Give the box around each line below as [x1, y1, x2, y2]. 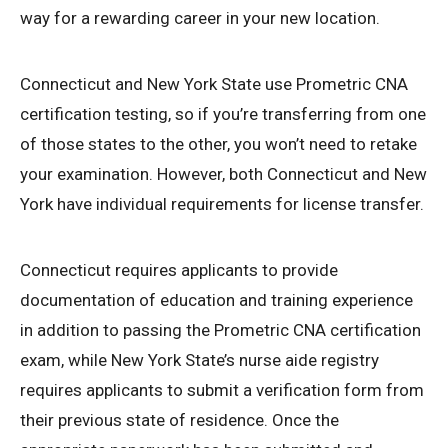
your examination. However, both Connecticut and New [20, 163, 427, 184]
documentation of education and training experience [20, 289, 413, 310]
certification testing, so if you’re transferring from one [20, 103, 426, 124]
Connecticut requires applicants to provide [20, 259, 338, 280]
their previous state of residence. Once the [20, 409, 339, 430]
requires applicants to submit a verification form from [20, 379, 424, 400]
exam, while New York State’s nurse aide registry [20, 349, 379, 370]
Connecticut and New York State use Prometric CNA [20, 73, 408, 94]
